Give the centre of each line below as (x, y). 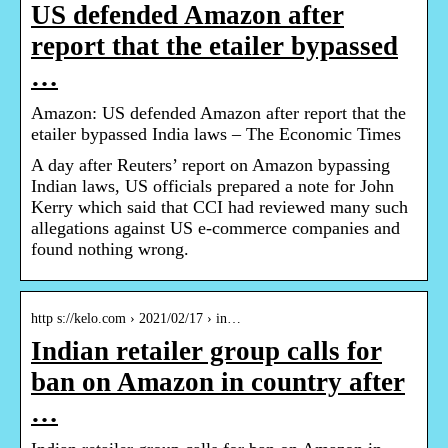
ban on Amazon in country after (218, 382)
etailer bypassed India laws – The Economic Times (216, 134)
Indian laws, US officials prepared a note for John (212, 186)
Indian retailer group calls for (206, 351)
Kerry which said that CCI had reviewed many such (219, 207)
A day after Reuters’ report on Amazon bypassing (210, 165)
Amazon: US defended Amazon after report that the (218, 113)
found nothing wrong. (110, 249)
